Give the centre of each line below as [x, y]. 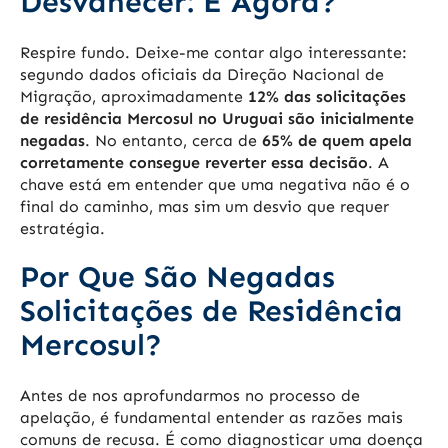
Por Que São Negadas [177, 277]
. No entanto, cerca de [173, 141]
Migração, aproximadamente [134, 97]
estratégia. [62, 229]
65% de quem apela [337, 141]
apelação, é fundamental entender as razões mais [211, 418]
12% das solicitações [327, 97]
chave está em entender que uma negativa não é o [215, 185]
